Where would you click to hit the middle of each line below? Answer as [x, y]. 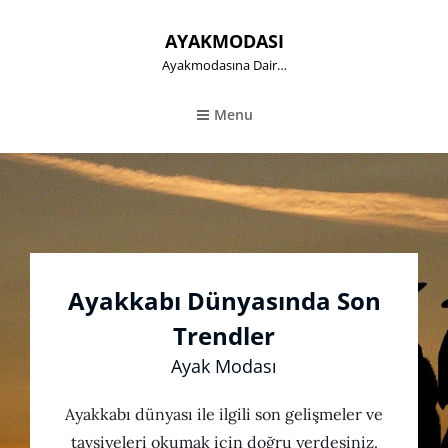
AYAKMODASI [224, 41]
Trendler [224, 335]
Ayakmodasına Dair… [224, 65]
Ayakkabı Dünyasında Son [224, 300]
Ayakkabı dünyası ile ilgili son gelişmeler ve [224, 414]
